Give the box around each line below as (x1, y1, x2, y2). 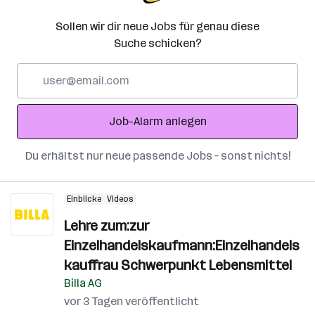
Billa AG (64, 276, 102, 290)
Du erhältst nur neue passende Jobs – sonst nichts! (25, 149, 290, 162)
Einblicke (67, 194, 101, 204)
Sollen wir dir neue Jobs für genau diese (56, 20, 259, 33)
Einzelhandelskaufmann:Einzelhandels (64, 237, 300, 254)
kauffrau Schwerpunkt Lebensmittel (64, 257, 292, 274)
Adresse (16, 98, 59, 111)
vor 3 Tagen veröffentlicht (64, 295, 199, 308)
